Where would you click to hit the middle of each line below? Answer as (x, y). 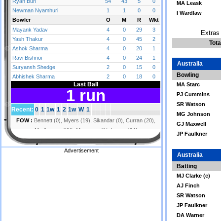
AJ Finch (188, 185)
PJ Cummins (193, 94)
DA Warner (190, 215)
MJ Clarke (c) (193, 176)
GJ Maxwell (191, 124)
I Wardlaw (189, 13)
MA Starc (188, 84)
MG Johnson (193, 114)
